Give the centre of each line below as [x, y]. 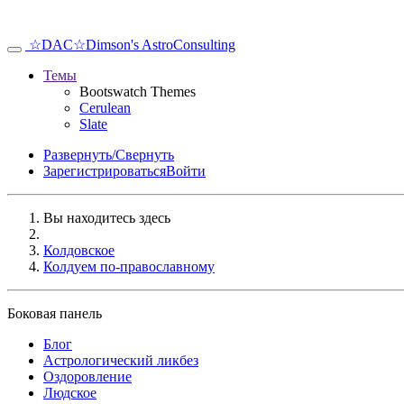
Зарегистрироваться [105, 171]
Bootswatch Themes [138, 92]
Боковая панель [55, 313]
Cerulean [105, 108]
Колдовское [79, 250]
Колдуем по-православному [129, 266]
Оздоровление [87, 376]
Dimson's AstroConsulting [161, 45]
